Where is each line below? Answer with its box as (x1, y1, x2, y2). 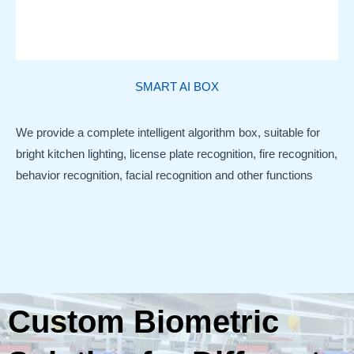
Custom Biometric (8, 303, 279, 339)
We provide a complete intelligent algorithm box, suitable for (16, 126, 320, 140)
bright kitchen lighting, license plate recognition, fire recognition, (16, 148, 337, 161)
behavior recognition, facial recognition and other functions (16, 169, 313, 183)
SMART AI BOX (135, 80, 219, 93)
